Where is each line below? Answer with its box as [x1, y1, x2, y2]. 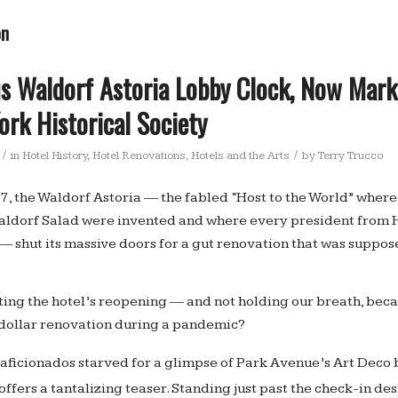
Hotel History [22, 148, 87, 163]
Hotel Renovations [92, 148, 186, 163]
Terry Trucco [317, 148, 383, 163]
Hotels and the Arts [191, 148, 290, 163]
